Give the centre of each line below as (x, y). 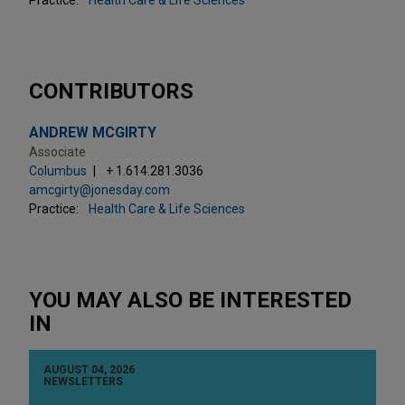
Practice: (54, 208)
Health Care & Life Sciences (167, 208)
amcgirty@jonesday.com (99, 189)
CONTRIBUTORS (111, 91)
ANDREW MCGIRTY (93, 132)
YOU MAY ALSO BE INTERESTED (190, 300)
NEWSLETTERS (83, 381)
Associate (57, 151)
